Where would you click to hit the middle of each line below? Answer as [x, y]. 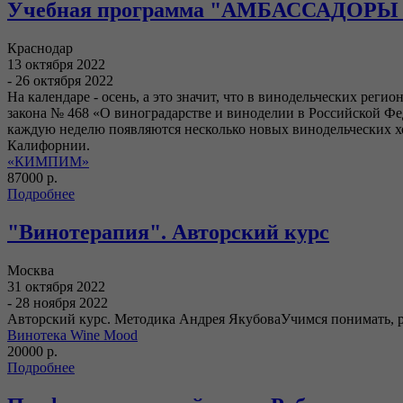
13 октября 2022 [56, 65]
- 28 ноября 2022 [58, 303]
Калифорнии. [49, 146]
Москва [31, 271]
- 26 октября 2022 [60, 81]
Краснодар [40, 49]
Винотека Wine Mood [72, 336]
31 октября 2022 [56, 287]
